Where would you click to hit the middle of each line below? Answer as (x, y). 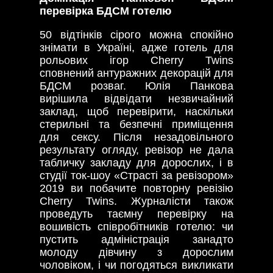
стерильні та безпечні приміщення (136, 124)
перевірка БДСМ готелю (105, 11)
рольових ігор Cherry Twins (136, 60)
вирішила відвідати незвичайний (136, 98)
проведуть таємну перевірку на (136, 214)
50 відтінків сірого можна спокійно (136, 34)
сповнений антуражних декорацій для (136, 73)
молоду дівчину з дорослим (136, 252)
